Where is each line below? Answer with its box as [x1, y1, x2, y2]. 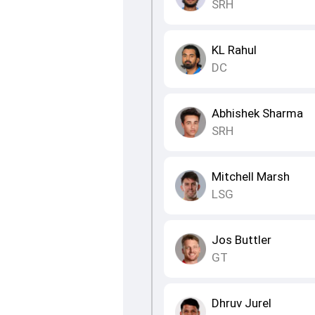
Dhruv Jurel [211, 296, 271, 311]
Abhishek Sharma [211, 106, 303, 121]
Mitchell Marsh [211, 169, 290, 184]
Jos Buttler [211, 233, 271, 247]
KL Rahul [211, 43, 257, 58]
